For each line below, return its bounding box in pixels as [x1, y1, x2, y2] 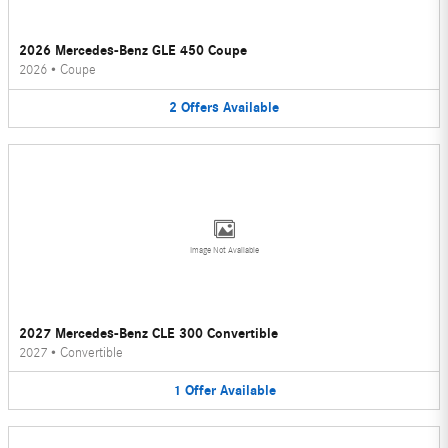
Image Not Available [189, 244, 259, 255]
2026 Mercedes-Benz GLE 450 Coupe [19, 42, 247, 60]
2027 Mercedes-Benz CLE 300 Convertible [19, 324, 278, 342]
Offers [181, 99, 219, 117]
